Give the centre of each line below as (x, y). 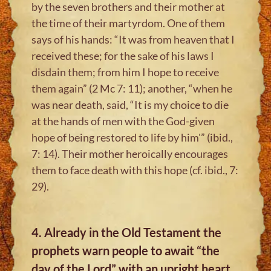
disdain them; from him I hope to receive (126, 72)
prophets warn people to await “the (126, 250)
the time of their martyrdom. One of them (129, 23)
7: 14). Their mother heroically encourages (130, 153)
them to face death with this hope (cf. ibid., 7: (135, 170)
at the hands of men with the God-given (123, 121)
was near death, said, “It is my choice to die (130, 104)
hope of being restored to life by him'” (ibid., (132, 137)
